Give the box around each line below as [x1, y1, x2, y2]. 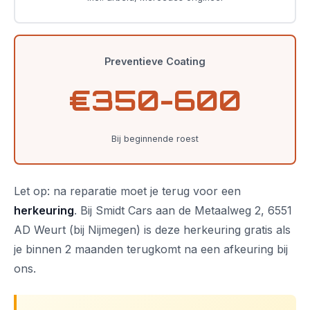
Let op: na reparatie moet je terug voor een [14, 184, 241, 198]
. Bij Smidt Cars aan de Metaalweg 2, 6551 [74, 203, 292, 217]
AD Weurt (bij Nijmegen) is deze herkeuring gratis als [14, 223, 291, 237]
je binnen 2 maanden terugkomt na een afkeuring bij [14, 242, 288, 256]
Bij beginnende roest [111, 134, 199, 144]
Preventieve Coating [104, 55, 206, 67]
